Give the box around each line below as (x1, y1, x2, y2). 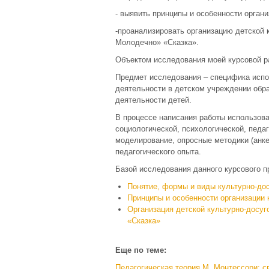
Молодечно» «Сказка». (115, 38, 199, 47)
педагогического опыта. (115, 147, 201, 156)
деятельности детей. (115, 95, 192, 104)
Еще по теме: (115, 246, 166, 255)
